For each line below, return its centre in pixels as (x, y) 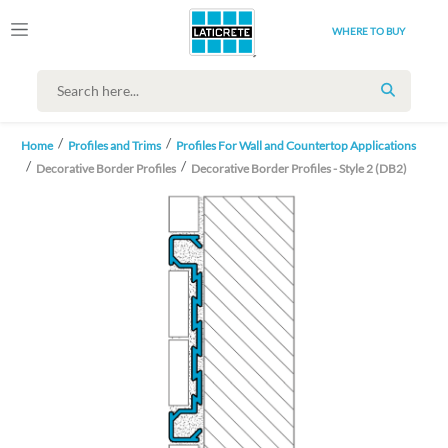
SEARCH (415, 100)
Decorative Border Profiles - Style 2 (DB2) (299, 168)
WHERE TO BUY (368, 30)
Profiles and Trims (114, 145)
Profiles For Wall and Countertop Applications (296, 145)
